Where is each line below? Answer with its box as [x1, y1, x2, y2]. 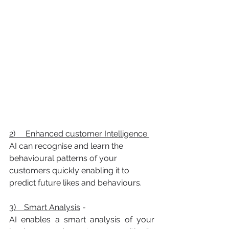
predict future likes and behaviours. [9, 178, 142, 188]
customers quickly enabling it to [9, 166, 131, 175]
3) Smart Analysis [9, 202, 80, 212]
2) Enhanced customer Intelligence [9, 129, 149, 139]
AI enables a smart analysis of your [9, 215, 154, 224]
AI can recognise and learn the [9, 141, 125, 151]
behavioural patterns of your [9, 153, 119, 163]
